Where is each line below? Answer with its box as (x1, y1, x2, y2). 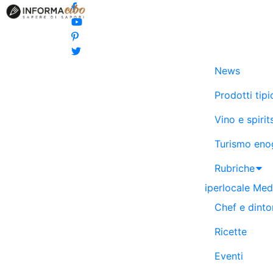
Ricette (214, 225, 247, 238)
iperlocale (205, 182, 250, 194)
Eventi (214, 250, 243, 262)
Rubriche (214, 162, 255, 174)
